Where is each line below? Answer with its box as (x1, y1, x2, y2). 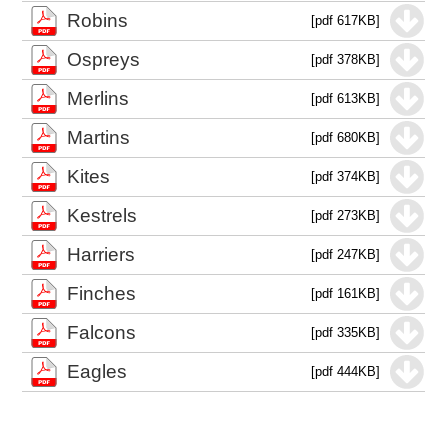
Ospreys (67, 49, 141, 70)
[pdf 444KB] (311, 364, 381, 379)
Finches (67, 283, 137, 304)
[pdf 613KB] (311, 91, 381, 106)
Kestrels (67, 205, 138, 226)
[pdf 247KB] (311, 247, 381, 262)
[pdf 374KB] (311, 169, 381, 184)
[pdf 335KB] (311, 325, 381, 340)
